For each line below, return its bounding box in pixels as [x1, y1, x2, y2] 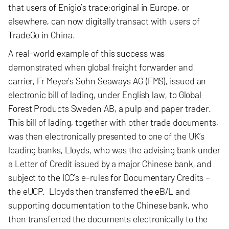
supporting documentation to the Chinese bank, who [8, 199, 208, 211]
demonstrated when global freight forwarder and [8, 61, 193, 73]
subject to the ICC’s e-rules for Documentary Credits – [8, 172, 211, 183]
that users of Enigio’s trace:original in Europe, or [8, 2, 189, 13]
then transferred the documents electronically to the [8, 213, 208, 224]
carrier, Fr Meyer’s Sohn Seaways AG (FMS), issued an [8, 75, 207, 86]
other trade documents [128, 117, 216, 128]
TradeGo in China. [8, 29, 77, 40]
